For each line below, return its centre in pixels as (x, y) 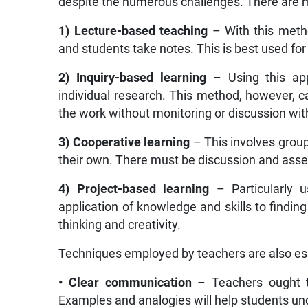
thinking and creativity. (120, 224)
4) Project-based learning (134, 189)
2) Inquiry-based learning (136, 77)
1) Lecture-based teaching (133, 31)
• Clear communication (125, 282)
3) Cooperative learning (124, 142)
